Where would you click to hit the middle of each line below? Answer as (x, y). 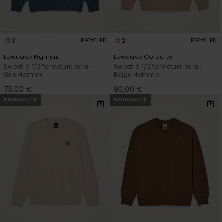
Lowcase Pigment (32, 56)
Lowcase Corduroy (144, 56)
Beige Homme (136, 74)
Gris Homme (24, 74)
